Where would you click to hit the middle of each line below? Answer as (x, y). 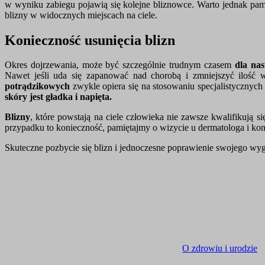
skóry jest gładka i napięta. (58, 97)
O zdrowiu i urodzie (220, 248)
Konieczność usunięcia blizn (90, 40)
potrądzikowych (37, 86)
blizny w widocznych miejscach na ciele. (81, 15)
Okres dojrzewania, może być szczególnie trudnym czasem (120, 65)
